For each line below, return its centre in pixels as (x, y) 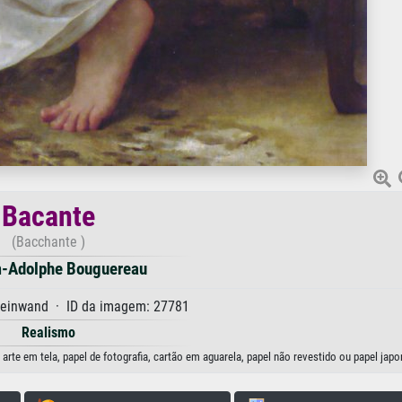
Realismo (48, 332)
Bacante (48, 216)
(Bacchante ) (48, 242)
